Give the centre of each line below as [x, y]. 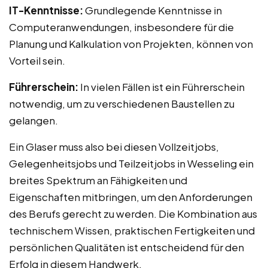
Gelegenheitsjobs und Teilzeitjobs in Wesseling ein [131, 163]
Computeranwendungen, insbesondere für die [121, 27]
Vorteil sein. [37, 60]
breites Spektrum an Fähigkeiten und [98, 180]
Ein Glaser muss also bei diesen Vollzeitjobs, [114, 146]
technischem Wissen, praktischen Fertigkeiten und [132, 230]
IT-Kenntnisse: [46, 10]
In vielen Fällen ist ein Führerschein [162, 86]
